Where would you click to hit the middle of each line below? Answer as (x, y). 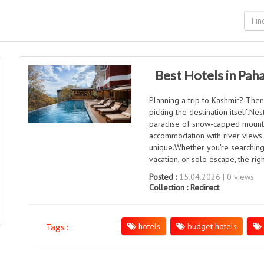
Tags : (58, 227)
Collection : (170, 187)
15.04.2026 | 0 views (216, 177)
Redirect (205, 187)
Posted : (163, 177)
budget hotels (211, 226)
